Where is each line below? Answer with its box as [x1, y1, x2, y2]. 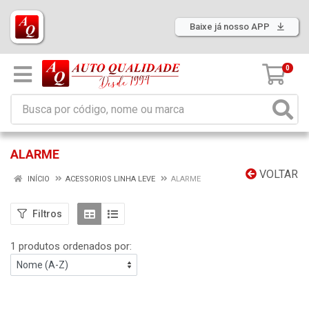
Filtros [32, 208, 62, 219]
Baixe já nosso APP [190, 21, 272, 32]
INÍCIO [26, 175, 50, 183]
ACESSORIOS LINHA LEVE [66, 175, 155, 183]
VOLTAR [257, 168, 298, 181]
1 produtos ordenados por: [10, 240, 132, 252]
